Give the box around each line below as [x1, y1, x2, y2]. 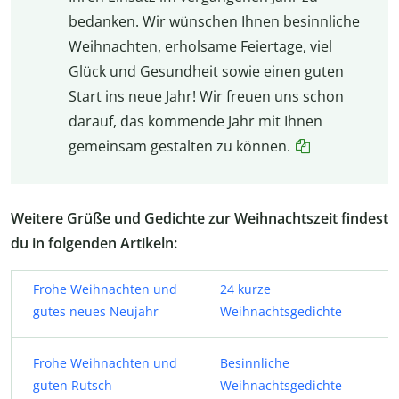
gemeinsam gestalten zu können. [68, 136, 290, 157]
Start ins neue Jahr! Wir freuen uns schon [68, 86, 344, 107]
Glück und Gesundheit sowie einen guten [68, 61, 344, 82]
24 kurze [220, 280, 271, 297]
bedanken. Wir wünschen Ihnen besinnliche [68, 12, 360, 32]
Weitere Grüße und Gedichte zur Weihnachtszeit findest [11, 208, 388, 228]
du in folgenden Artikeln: [11, 232, 177, 253]
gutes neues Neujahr [33, 302, 159, 320]
